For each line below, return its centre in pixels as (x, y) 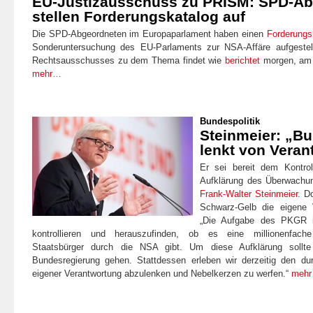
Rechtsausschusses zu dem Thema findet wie (129, 60)
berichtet (242, 60)
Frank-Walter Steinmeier (249, 194)
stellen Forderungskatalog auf (139, 16)
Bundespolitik (230, 121)
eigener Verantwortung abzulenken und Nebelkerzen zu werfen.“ (160, 273)
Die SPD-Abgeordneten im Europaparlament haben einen (150, 34)
